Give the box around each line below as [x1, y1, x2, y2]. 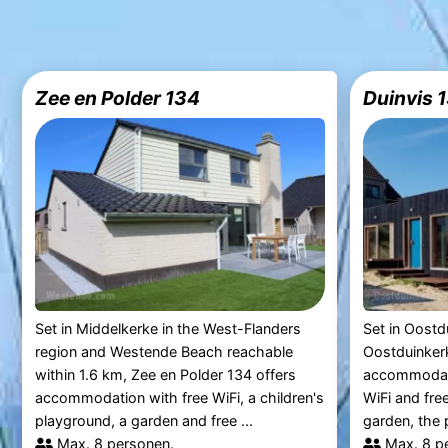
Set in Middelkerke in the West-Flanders [34, 320, 301, 338]
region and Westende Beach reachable [34, 343, 293, 361]
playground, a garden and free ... [34, 412, 253, 430]
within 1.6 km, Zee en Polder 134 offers [34, 366, 296, 384]
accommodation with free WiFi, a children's [34, 389, 324, 407]
